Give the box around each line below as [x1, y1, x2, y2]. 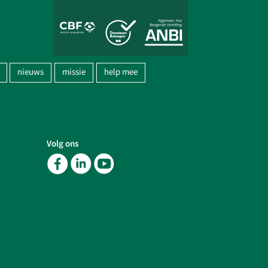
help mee [103, 66, 138, 78]
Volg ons [47, 138, 79, 150]
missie [62, 66, 86, 78]
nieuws [17, 66, 44, 78]
